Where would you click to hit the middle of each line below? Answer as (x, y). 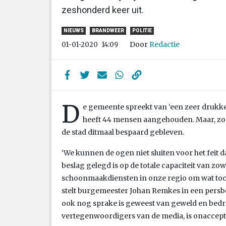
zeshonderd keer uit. (103, 10)
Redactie (164, 44)
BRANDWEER (108, 31)
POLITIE (142, 31)
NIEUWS (74, 31)
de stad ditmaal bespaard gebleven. (123, 132)
